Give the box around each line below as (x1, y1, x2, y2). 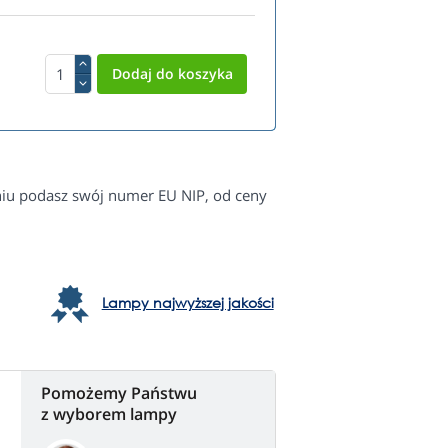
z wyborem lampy (41, 403, 177, 426)
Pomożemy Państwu (41, 382, 197, 405)
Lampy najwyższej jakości (101, 293, 274, 313)
